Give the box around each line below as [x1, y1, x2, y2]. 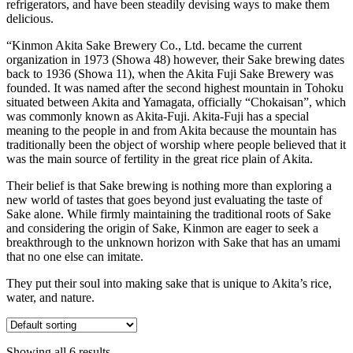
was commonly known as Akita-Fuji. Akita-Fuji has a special [6, 109, 309, 123]
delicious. [6, 11, 54, 25]
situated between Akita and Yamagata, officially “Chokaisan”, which [6, 95, 346, 109]
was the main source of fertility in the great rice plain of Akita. [6, 151, 313, 165]
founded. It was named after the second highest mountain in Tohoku [6, 80, 344, 95]
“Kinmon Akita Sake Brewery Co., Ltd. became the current [6, 38, 302, 52]
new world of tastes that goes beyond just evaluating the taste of [6, 192, 322, 206]
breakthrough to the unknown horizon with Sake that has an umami [6, 235, 340, 249]
